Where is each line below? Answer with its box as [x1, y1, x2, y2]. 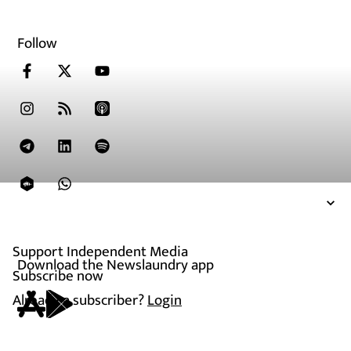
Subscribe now [13, 263, 103, 288]
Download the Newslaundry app [17, 253, 215, 278]
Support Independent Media [13, 239, 188, 264]
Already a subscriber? [13, 288, 147, 313]
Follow [17, 31, 58, 56]
